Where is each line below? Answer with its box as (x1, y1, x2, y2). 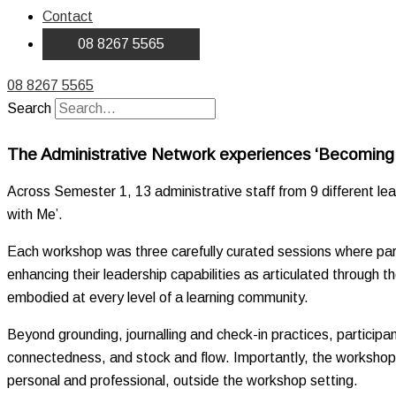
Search (7, 101, 51, 116)
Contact (42, 9, 93, 24)
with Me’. (7, 207, 63, 222)
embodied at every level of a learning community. (7, 290, 308, 305)
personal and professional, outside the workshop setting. (7, 373, 358, 388)
